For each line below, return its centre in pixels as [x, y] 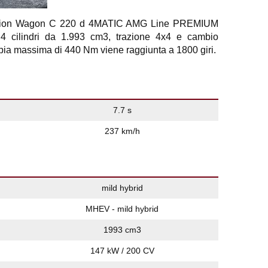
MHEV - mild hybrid [122, 209]
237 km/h [122, 131]
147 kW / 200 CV [122, 251]
